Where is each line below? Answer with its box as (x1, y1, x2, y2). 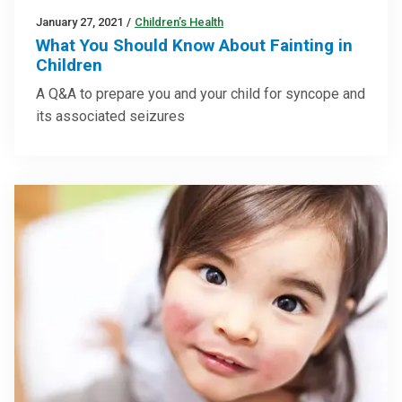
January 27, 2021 (36, 14, 123, 29)
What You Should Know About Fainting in (36, 34, 353, 56)
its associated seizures (36, 107, 185, 125)
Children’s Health (135, 14, 223, 29)
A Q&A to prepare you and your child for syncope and (36, 84, 365, 102)
